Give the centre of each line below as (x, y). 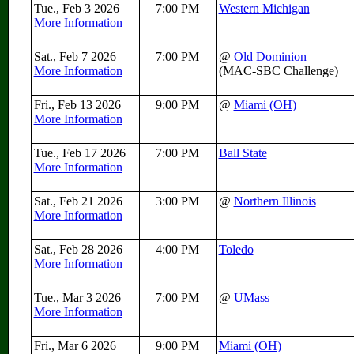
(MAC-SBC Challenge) (278, 71)
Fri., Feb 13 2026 (79, 105)
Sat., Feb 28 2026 (79, 249)
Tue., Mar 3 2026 (79, 298)
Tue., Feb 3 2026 (78, 8)
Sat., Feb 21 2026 (79, 201)
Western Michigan (264, 8)
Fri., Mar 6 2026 (76, 346)
